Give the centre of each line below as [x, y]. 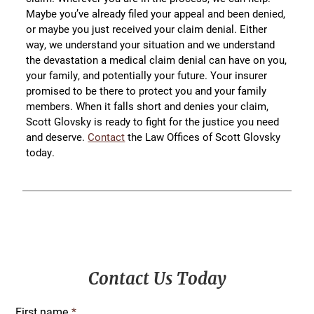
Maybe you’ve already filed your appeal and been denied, [156, 14]
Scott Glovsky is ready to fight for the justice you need [153, 122]
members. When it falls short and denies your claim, [148, 106]
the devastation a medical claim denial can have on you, [157, 60]
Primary [48, 267]
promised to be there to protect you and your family [146, 91]
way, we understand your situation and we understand [151, 45]
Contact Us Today [157, 279]
